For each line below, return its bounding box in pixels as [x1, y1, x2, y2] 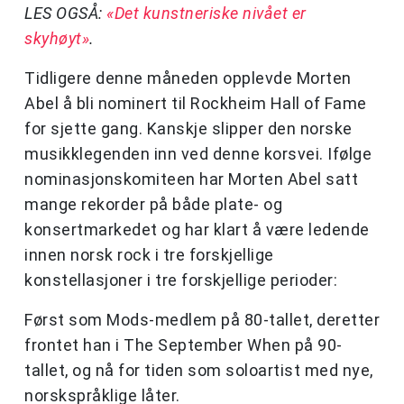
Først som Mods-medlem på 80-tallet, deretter [24, 310, 380, 330]
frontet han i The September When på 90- [24, 335, 343, 355]
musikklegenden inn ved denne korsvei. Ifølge [24, 144, 372, 164]
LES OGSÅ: [24, 4, 106, 23]
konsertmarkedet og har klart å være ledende [24, 220, 370, 240]
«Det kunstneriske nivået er [106, 4, 307, 23]
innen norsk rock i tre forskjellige [24, 245, 274, 265]
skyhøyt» [24, 29, 89, 49]
